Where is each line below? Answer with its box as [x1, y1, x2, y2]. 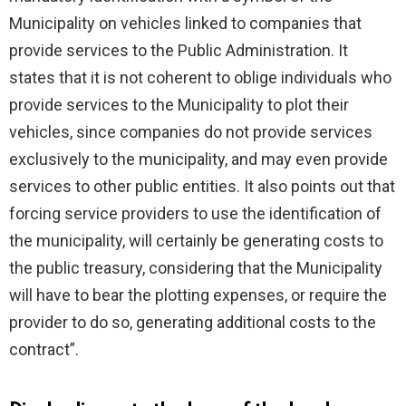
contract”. [9, 339, 79, 359]
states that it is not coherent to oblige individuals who [9, 67, 391, 87]
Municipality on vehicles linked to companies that [9, 13, 362, 33]
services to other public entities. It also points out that [9, 176, 395, 196]
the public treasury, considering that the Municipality [9, 257, 382, 277]
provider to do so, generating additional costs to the [9, 312, 376, 332]
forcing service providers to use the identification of [9, 203, 382, 223]
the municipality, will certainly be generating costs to [9, 230, 383, 250]
